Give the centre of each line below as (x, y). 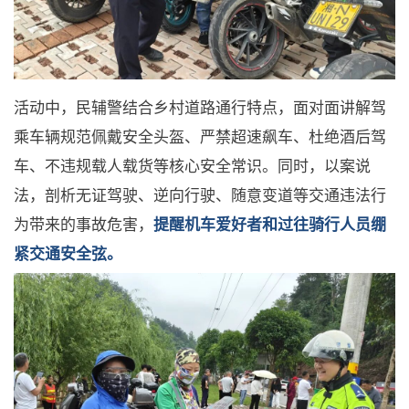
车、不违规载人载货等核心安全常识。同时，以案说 (192, 165)
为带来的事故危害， (84, 224)
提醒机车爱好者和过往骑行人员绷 (270, 224)
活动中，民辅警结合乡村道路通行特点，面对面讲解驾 (200, 107)
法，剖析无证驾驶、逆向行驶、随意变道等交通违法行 (200, 194)
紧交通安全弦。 (68, 253)
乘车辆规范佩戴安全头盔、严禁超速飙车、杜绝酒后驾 (200, 136)
